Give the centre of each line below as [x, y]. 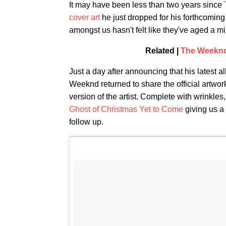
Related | [163, 51]
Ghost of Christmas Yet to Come [126, 109]
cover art [84, 17]
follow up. [86, 122]
